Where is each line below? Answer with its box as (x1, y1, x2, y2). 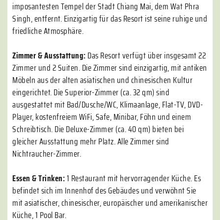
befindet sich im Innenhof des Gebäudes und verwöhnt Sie (12, 184, 196, 197)
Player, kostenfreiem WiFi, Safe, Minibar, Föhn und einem (12, 110, 191, 123)
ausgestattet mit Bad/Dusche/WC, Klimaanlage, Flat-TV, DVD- (12, 98, 203, 111)
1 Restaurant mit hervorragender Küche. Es (66, 172, 201, 185)
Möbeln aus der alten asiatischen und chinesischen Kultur (12, 74, 192, 86)
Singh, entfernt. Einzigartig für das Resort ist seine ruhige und (12, 12, 207, 25)
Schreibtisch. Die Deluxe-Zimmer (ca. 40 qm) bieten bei (12, 123, 184, 136)
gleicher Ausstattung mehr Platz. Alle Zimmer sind (12, 135, 169, 148)
